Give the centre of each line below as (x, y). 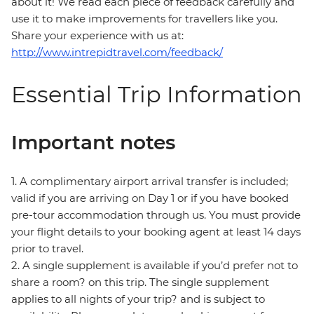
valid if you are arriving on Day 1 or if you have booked (150, 198)
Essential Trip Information (157, 95)
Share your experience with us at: (97, 36)
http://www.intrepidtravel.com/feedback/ (117, 53)
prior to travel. (47, 249)
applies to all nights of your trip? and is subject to (138, 299)
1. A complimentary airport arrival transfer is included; (150, 182)
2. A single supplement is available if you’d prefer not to (155, 266)
